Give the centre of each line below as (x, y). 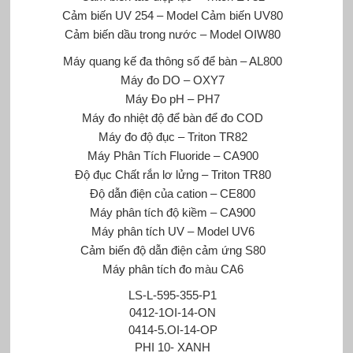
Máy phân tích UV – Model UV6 (173, 231)
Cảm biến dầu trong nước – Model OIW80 (173, 34)
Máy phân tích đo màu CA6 (173, 269)
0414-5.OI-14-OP (173, 329)
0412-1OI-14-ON (173, 312)
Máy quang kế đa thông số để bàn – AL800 (173, 61)
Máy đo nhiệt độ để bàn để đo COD (173, 117)
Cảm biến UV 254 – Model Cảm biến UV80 (173, 15)
